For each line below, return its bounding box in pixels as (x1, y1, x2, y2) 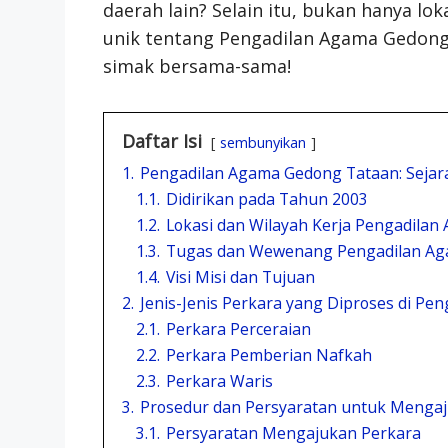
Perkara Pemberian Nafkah (165, 343, 372, 366)
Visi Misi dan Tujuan (165, 265, 315, 288)
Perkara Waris (165, 369, 273, 392)
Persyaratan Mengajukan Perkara (165, 421, 421, 444)
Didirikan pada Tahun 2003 (165, 187, 368, 210)
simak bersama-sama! (102, 53, 291, 78)
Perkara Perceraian (165, 317, 311, 340)
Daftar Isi (121, 128, 202, 153)
